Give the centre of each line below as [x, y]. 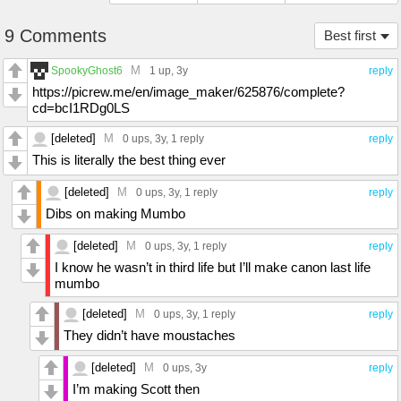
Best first [350, 35]
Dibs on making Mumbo [115, 213]
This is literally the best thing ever [129, 160]
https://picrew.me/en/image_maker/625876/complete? [188, 92]
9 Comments [55, 36]
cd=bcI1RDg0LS [81, 108]
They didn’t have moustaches [149, 335]
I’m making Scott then [136, 389]
